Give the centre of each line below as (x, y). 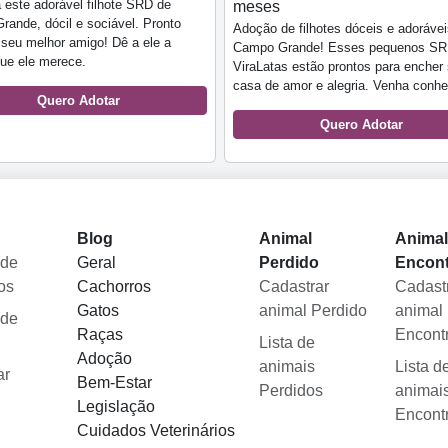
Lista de (286, 342)
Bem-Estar (114, 382)
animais (286, 366)
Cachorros (113, 286)
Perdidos (290, 390)
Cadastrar (293, 286)
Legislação (115, 406)
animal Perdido (312, 310)
